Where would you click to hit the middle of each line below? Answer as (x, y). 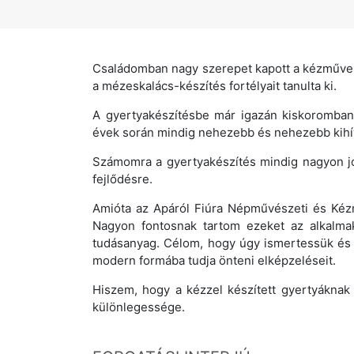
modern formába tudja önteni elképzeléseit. (214, 260)
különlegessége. (139, 307)
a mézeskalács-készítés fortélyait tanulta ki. (215, 86)
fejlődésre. (122, 179)
